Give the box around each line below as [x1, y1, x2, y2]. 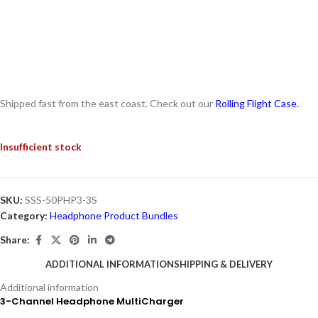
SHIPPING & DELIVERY [174, 258, 273, 270]
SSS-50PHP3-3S [25, 193, 97, 206]
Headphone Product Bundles [50, 209, 178, 221]
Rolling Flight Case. [215, 97, 299, 109]
